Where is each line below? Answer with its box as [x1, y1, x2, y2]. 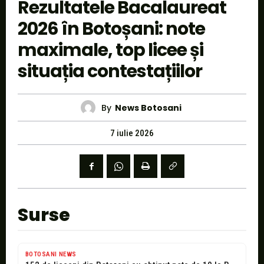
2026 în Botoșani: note [18, 16, 205, 42]
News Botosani [115, 101, 181, 114]
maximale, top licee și [18, 38, 203, 63]
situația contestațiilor [18, 59, 202, 84]
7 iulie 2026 [110, 128, 154, 139]
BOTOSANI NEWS [25, 250, 77, 259]
